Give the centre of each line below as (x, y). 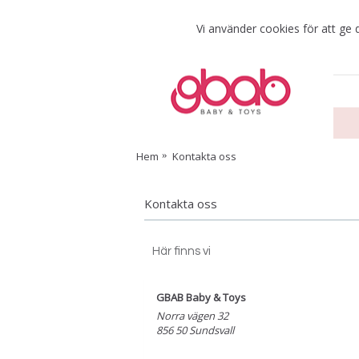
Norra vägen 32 (192, 316)
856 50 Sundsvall (195, 330)
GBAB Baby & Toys (201, 297)
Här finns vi (182, 251)
